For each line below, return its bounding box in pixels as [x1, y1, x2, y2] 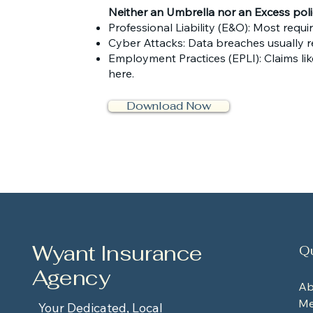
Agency [31, 264, 110, 291]
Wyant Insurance [31, 240, 203, 267]
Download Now [126, 99, 211, 113]
